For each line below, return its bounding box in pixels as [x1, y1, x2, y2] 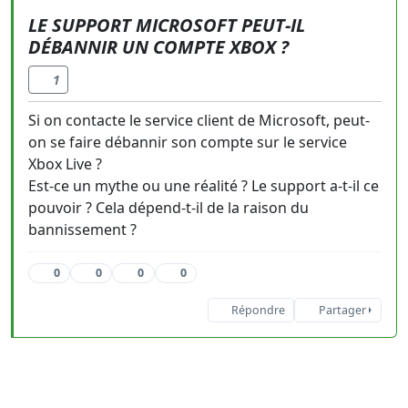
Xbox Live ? [28, 154, 102, 174]
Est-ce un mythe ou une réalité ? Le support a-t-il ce [28, 176, 379, 196]
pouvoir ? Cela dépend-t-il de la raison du [28, 198, 309, 218]
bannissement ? [28, 219, 137, 240]
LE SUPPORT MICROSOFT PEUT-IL [28, 13, 305, 37]
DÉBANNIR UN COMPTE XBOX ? [28, 35, 289, 59]
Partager [318, 302, 366, 318]
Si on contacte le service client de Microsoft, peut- [28, 110, 370, 130]
